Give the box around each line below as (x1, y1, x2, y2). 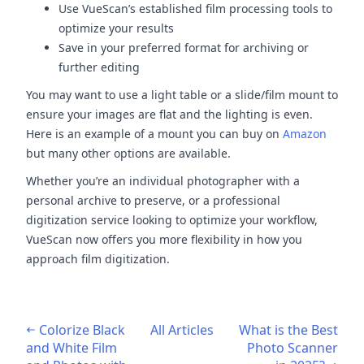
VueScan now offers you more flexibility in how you (26, 232, 302, 247)
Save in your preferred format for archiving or (58, 40, 309, 55)
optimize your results (58, 20, 174, 36)
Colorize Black (36, 321, 125, 339)
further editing (58, 59, 140, 75)
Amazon (283, 126, 327, 141)
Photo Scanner (247, 339, 338, 357)
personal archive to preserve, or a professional (26, 193, 280, 208)
